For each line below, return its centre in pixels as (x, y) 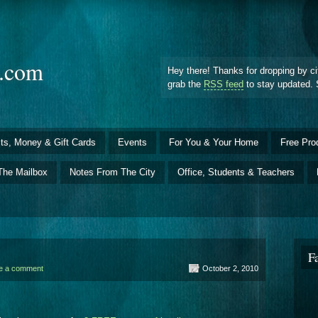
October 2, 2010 (230, 268)
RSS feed (224, 84)
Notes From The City (113, 172)
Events (132, 142)
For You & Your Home (214, 142)
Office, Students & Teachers (236, 172)
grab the (186, 84)
